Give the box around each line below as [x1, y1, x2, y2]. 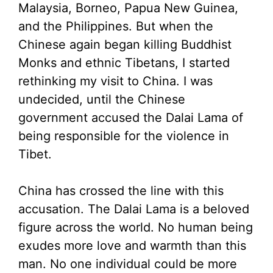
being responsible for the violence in [18, 129, 229, 144]
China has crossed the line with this [18, 183, 224, 199]
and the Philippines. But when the [18, 19, 213, 34]
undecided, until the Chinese [18, 92, 185, 107]
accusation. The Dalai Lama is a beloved [18, 202, 249, 217]
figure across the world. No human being [18, 220, 253, 235]
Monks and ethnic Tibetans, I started [18, 55, 230, 71]
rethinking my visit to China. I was [18, 74, 213, 89]
